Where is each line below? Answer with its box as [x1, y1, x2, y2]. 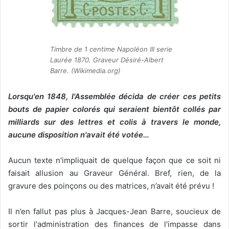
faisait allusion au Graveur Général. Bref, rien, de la [8, 168, 221, 178]
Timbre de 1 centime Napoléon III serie [50, 45, 172, 54]
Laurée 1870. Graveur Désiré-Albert [50, 56, 164, 64]
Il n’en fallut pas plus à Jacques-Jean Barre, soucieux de [8, 206, 221, 216]
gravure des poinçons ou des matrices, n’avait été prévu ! [8, 180, 214, 191]
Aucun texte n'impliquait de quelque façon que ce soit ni [8, 155, 221, 165]
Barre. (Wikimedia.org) [50, 66, 121, 75]
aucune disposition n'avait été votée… [8, 129, 149, 140]
